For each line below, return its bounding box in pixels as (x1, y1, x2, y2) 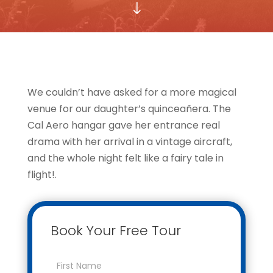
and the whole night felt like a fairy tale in (27, 151, 224, 166)
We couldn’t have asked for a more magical (27, 85, 236, 100)
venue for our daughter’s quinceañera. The (27, 102, 231, 116)
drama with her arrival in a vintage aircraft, (27, 135, 232, 149)
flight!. (27, 168, 57, 182)
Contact (49, 244, 90, 259)
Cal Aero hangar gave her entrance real (27, 118, 220, 133)
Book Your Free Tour (50, 221, 181, 241)
